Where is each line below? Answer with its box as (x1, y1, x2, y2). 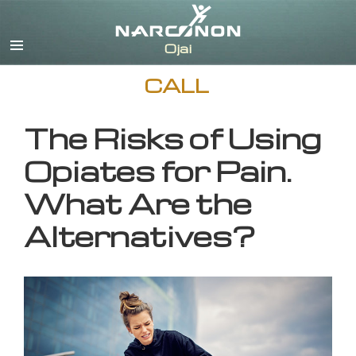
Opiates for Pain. (24, 153, 292, 189)
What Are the (24, 185, 252, 222)
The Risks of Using (24, 120, 321, 157)
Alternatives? (24, 218, 255, 254)
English (296, 14, 335, 29)
